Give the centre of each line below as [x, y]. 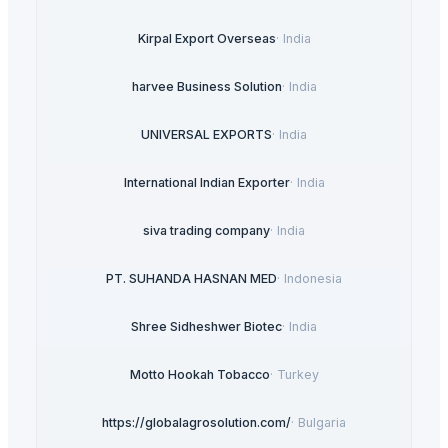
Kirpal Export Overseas [206, 39]
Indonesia [313, 279]
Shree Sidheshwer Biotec [206, 327]
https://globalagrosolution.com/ [196, 423]
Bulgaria [322, 423]
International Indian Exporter [206, 183]
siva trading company [206, 231]
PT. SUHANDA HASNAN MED [191, 279]
